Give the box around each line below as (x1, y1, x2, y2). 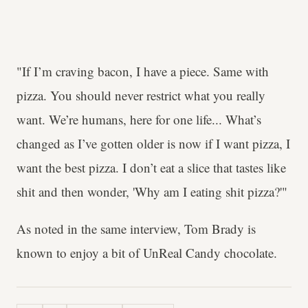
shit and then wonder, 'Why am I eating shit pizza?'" (16, 182, 287, 200)
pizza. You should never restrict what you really (16, 86, 265, 104)
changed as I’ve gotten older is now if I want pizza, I (16, 134, 290, 152)
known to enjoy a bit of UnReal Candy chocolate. (16, 243, 277, 261)
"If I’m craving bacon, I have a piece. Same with (16, 62, 269, 80)
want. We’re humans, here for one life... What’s (16, 110, 261, 128)
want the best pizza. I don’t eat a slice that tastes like (16, 158, 286, 176)
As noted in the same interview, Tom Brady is (16, 219, 256, 237)
